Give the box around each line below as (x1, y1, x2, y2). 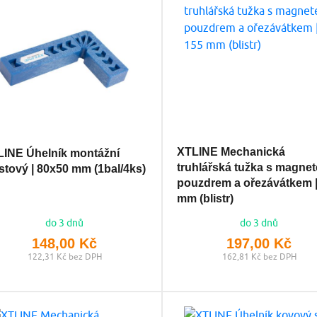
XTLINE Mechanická (176, 145, 285, 158)
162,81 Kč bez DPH (221, 250, 296, 262)
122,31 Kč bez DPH (27, 250, 102, 262)
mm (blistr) (176, 192, 234, 204)
